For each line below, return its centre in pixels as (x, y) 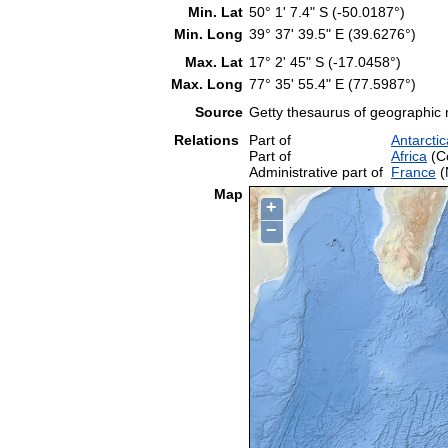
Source (219, 111)
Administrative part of (316, 171)
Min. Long (208, 33)
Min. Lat (215, 11)
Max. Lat (214, 61)
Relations (208, 139)
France (413, 171)
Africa (409, 155)
